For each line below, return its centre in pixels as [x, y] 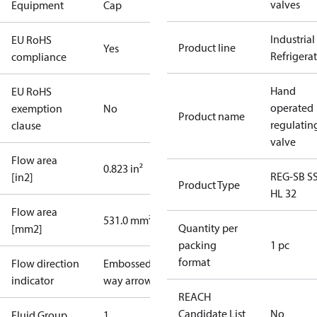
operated [292, 108]
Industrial [293, 39]
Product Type [209, 185]
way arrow [128, 280]
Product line [207, 47]
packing [197, 245]
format [194, 262]
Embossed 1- [133, 263]
